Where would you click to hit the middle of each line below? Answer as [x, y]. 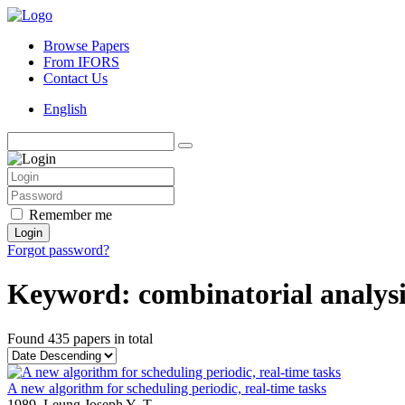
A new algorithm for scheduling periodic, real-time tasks [167, 388]
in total [132, 338]
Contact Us [75, 78]
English [65, 109]
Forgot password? [58, 250]
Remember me [71, 215]
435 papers [79, 338]
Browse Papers [86, 46]
